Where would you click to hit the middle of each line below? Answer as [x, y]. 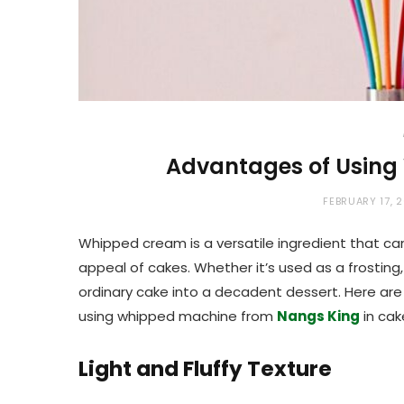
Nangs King [318, 317]
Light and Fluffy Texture [205, 368]
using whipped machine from [178, 317]
